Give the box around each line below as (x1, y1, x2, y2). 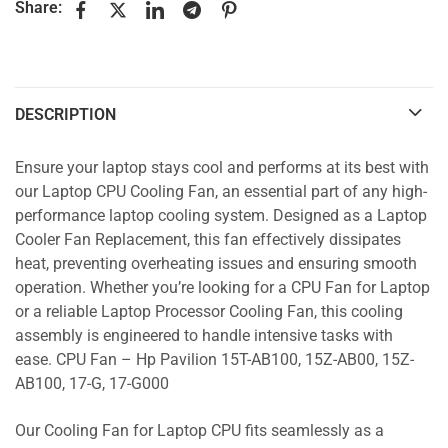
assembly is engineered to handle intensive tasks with (15, 327, 393, 346)
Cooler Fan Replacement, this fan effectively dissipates (15, 231, 401, 250)
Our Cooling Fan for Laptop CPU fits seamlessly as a (15, 422, 384, 441)
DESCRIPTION (15, 104, 116, 124)
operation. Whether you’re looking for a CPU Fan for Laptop (15, 279, 430, 298)
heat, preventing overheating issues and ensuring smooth (15, 255, 417, 274)
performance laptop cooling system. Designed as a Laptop (15, 207, 427, 226)
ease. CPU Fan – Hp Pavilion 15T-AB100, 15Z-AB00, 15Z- (15, 351, 414, 370)
